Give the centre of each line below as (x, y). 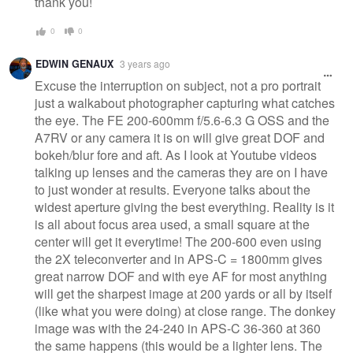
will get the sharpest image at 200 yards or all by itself (183, 294)
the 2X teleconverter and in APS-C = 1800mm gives (178, 259)
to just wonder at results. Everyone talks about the (173, 190)
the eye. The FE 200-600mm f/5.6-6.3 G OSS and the (182, 121)
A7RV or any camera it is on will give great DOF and (180, 138)
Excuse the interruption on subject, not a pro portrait (178, 86)
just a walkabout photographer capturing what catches (185, 103)
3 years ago (145, 63)
